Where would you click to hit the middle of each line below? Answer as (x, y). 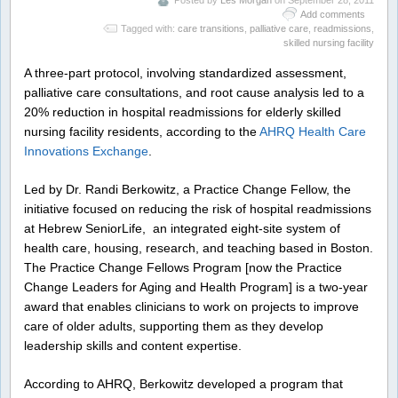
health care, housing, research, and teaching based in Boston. (199, 247)
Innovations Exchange (86, 151)
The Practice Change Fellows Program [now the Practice (183, 267)
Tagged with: (149, 28)
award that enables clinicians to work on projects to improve (191, 306)
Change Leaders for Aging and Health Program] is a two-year (196, 287)
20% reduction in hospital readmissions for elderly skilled (183, 112)
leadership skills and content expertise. (133, 345)
